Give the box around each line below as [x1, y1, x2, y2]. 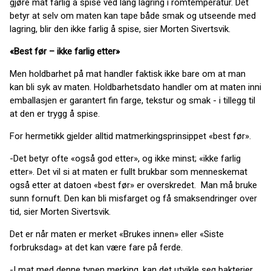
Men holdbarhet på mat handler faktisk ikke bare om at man [10, 68, 246, 79]
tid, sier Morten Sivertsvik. [10, 206, 111, 217]
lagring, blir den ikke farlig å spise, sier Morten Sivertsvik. [10, 24, 230, 34]
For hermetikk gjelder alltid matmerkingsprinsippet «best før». [10, 131, 251, 142]
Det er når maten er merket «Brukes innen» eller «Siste [10, 229, 224, 240]
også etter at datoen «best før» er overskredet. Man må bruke [10, 180, 257, 191]
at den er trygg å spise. [10, 108, 100, 119]
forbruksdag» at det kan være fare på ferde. [10, 242, 183, 253]
